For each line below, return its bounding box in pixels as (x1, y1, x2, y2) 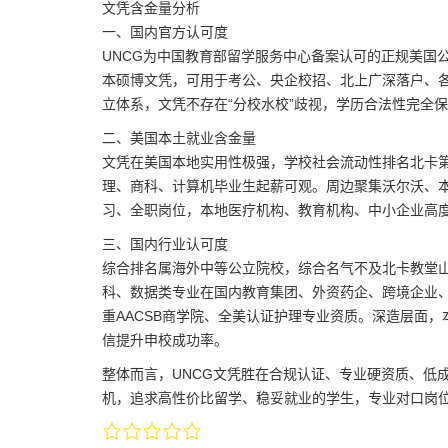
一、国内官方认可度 (102, 24, 228, 40)
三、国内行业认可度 (102, 236, 228, 252)
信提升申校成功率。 (102, 332, 228, 348)
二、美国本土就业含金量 (102, 130, 256, 146)
